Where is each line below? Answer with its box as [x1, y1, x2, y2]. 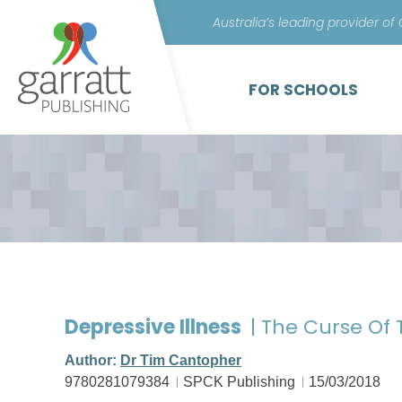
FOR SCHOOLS [249, 79, 358, 100]
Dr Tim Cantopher [120, 353, 241, 368]
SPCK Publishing [183, 374, 295, 389]
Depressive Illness [65, 313, 246, 341]
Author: [65, 353, 120, 368]
